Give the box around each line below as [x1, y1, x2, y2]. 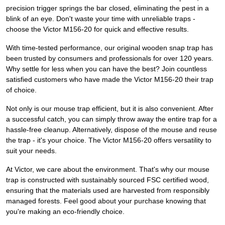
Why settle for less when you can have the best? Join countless [6, 65, 207, 73]
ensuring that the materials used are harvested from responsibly [6, 186, 209, 195]
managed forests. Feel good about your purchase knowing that [6, 197, 206, 205]
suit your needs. [6, 147, 57, 155]
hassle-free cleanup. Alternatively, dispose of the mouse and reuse [6, 126, 217, 134]
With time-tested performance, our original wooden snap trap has [6, 44, 213, 52]
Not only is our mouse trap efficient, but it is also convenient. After [6, 104, 213, 113]
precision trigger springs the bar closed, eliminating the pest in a [6, 4, 209, 13]
